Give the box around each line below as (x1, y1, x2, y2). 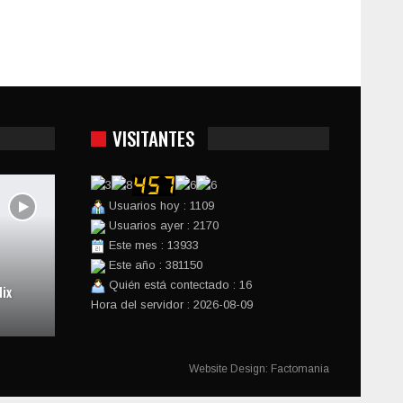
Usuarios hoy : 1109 (105, 199, 214, 213)
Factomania (271, 363, 329, 376)
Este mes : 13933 (105, 238, 199, 253)
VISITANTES (112, 123, 194, 152)
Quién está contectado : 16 (105, 278, 252, 292)
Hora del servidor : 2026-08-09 (91, 298, 253, 312)
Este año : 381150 (105, 258, 202, 273)
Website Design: (189, 363, 271, 376)
